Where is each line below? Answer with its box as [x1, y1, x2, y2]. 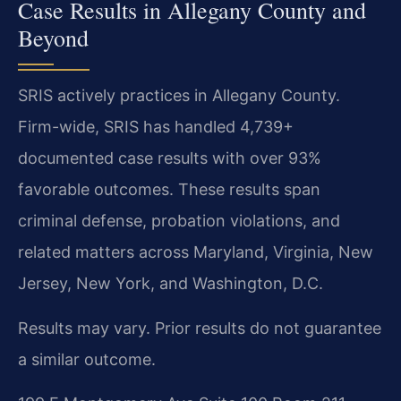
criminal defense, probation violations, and [18, 211, 340, 231]
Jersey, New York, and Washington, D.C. [18, 274, 323, 294]
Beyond [18, 22, 89, 54]
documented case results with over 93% [18, 149, 321, 168]
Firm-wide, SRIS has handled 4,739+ [18, 117, 294, 137]
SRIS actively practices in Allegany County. [18, 86, 340, 106]
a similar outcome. [18, 349, 156, 369]
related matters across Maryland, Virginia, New [18, 243, 373, 262]
